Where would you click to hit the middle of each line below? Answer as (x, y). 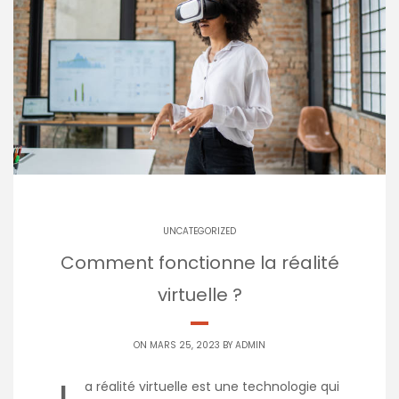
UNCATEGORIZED (199, 232)
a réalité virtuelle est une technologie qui (212, 387)
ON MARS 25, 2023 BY (184, 346)
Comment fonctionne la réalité (199, 263)
